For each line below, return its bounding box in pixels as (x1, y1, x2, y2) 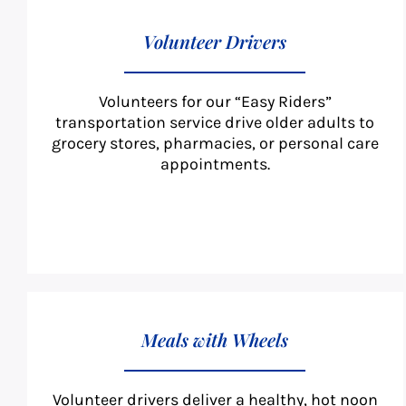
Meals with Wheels (141, 327, 289, 353)
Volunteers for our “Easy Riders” (98, 92, 332, 112)
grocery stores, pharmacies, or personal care (51, 133, 379, 154)
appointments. (159, 154, 270, 175)
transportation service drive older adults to (55, 112, 375, 133)
